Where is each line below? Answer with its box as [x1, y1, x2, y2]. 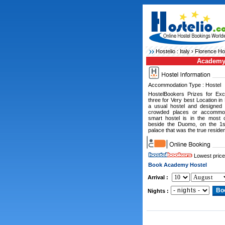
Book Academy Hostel [148, 162, 207, 168]
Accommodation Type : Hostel [148, 82, 221, 88]
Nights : [147, 188, 169, 194]
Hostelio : [155, 48, 180, 54]
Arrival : [147, 174, 168, 180]
